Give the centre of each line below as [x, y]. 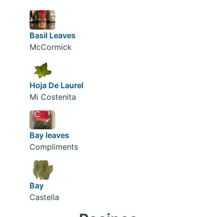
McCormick [50, 47]
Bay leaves [49, 135]
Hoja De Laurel [56, 85]
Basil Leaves [52, 35]
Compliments [54, 147]
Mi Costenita [53, 97]
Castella [44, 197]
